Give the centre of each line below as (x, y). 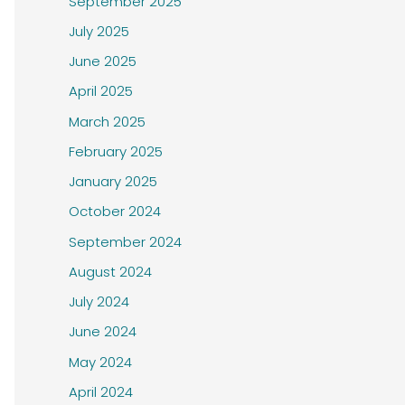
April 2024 (101, 391)
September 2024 (125, 241)
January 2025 (113, 182)
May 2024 (100, 362)
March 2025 (107, 121)
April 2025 (101, 91)
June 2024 (103, 332)
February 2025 (116, 151)
